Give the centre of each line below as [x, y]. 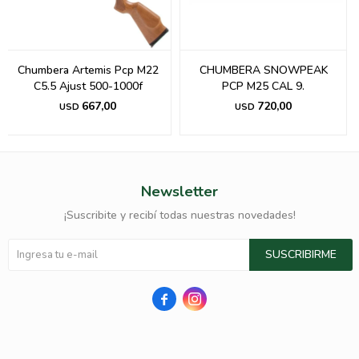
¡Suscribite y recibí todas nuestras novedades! [179, 216]
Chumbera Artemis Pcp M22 [88, 71]
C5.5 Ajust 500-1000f [88, 87]
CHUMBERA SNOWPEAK [263, 71]
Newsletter [179, 192]
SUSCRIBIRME [301, 255]
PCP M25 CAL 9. [263, 87]
